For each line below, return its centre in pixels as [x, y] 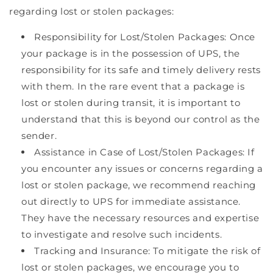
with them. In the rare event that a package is [133, 86]
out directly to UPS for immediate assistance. [131, 201]
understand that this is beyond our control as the [141, 119]
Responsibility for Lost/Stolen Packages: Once [145, 37]
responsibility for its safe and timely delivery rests [141, 69]
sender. [39, 135]
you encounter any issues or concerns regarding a [142, 168]
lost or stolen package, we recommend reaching [139, 185]
